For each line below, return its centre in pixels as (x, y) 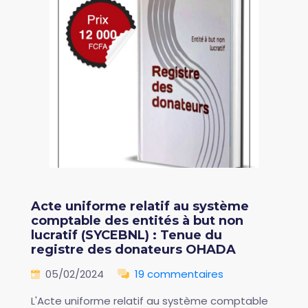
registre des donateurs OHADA (133, 249)
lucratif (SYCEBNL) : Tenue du (126, 235)
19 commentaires (179, 274)
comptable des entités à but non (137, 220)
